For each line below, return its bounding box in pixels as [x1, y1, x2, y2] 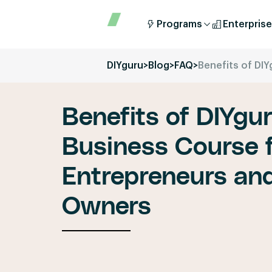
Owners [62, 194, 151, 219]
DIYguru [107, 61, 143, 70]
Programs [157, 19, 202, 29]
